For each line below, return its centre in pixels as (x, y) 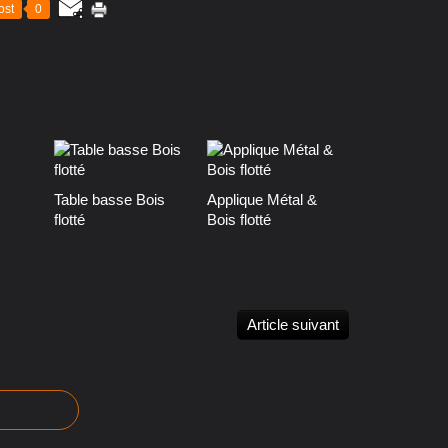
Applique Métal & (261, 199)
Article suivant (293, 324)
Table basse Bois (109, 199)
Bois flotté (238, 219)
